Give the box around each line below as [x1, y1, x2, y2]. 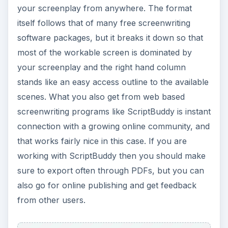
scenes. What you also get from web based [17, 24, 185, 35]
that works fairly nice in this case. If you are [17, 68, 187, 79]
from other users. [17, 127, 85, 138]
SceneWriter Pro [17, 203, 148, 226]
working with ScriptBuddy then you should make [17, 83, 206, 94]
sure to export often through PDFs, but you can [17, 98, 204, 108]
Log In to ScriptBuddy [17, 152, 105, 163]
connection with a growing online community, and [17, 53, 210, 64]
